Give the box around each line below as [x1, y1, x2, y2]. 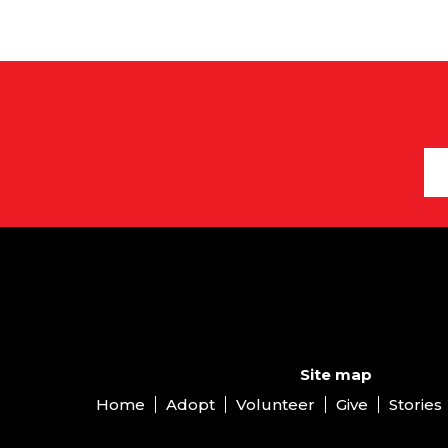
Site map [300, 364, 372, 384]
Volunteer [236, 394, 315, 414]
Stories [389, 394, 442, 414]
